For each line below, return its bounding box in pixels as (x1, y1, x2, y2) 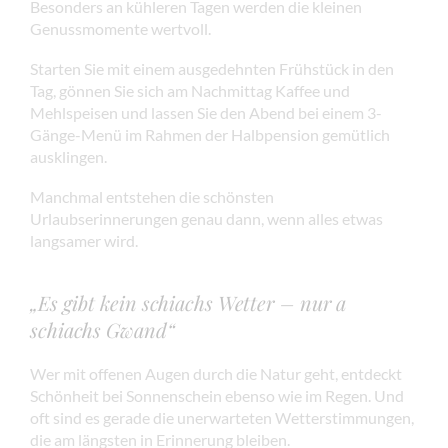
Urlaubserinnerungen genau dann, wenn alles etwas (30, 208, 383, 228)
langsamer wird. (30, 230, 138, 250)
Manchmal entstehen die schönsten (30, 186, 274, 206)
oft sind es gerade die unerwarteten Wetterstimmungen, (30, 407, 414, 427)
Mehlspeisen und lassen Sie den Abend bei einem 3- (30, 102, 382, 122)
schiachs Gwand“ (30, 315, 175, 343)
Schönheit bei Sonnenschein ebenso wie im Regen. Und (30, 385, 404, 405)
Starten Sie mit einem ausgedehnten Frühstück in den (30, 58, 394, 78)
